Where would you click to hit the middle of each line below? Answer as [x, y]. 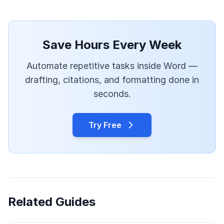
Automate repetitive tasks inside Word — [112, 65]
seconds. [112, 93]
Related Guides [52, 201]
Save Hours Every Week [112, 44]
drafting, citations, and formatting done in [112, 79]
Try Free [105, 125]
